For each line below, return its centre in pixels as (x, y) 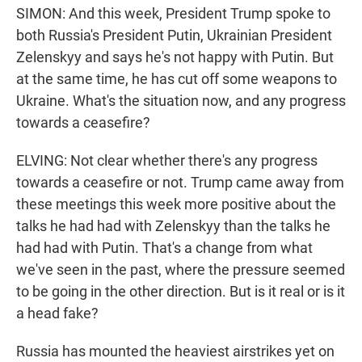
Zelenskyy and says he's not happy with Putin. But (175, 57)
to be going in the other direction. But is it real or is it (181, 292)
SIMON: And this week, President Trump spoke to (173, 14)
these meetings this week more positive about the (176, 204)
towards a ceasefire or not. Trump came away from (180, 183)
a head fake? (57, 314)
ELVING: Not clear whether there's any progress (167, 161)
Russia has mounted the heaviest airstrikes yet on (175, 351)
